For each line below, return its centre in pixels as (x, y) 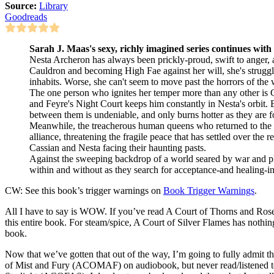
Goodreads (26, 17)
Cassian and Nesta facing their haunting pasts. (118, 147)
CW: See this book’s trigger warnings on (84, 190)
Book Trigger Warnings (209, 190)
